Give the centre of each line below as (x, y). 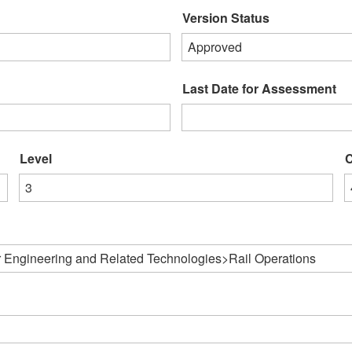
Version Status (226, 17)
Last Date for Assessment (259, 88)
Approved (215, 46)
